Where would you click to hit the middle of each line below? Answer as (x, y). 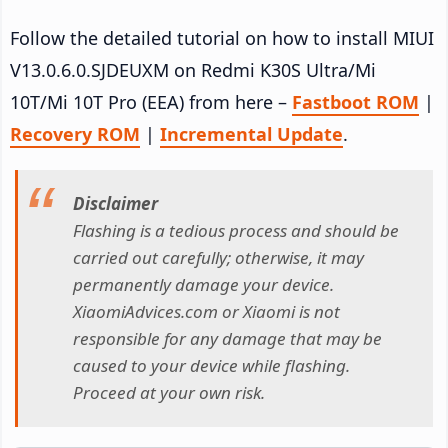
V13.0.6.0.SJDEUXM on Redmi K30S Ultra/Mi (193, 69)
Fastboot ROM (355, 101)
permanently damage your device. (203, 285)
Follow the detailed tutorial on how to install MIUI (222, 37)
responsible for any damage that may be (227, 339)
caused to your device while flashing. (211, 366)
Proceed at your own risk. (169, 393)
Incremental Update (251, 133)
